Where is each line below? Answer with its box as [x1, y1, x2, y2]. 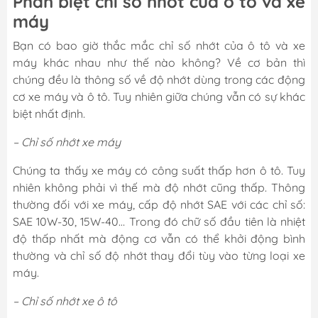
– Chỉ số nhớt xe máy [13, 134, 121, 149]
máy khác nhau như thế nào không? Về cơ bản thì [13, 55, 305, 70]
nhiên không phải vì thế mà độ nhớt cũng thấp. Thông [13, 180, 305, 194]
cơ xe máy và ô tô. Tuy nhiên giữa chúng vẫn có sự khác [13, 89, 305, 104]
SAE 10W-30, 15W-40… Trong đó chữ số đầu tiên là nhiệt [13, 214, 305, 229]
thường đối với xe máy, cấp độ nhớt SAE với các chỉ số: [13, 197, 305, 212]
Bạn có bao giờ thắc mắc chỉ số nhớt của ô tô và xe [13, 38, 305, 53]
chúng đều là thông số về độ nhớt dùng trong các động [13, 72, 305, 87]
